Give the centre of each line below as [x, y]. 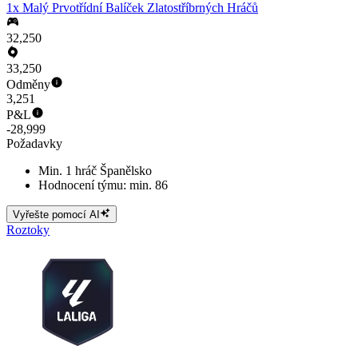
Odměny [28, 85]
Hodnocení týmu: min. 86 [103, 185]
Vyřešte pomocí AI [56, 215]
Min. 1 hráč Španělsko [95, 171]
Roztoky [28, 230]
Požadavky [34, 144]
